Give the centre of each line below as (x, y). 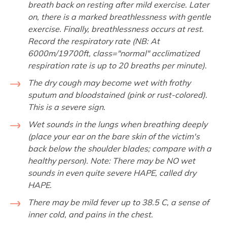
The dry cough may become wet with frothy (109, 82)
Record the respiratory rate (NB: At (94, 41)
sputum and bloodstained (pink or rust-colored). (118, 94)
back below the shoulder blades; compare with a (120, 148)
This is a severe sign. (67, 107)
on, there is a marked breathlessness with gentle (119, 16)
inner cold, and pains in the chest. (90, 214)
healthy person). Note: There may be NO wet (111, 160)
